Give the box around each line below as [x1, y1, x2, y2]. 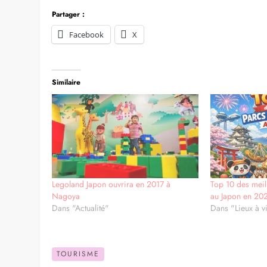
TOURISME [57, 248, 100, 259]
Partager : [52, 8, 85, 20]
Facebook [69, 29, 104, 40]
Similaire [52, 76, 81, 88]
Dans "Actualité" [52, 201, 110, 214]
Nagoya [52, 190, 80, 202]
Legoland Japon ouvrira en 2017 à [52, 178, 171, 190]
